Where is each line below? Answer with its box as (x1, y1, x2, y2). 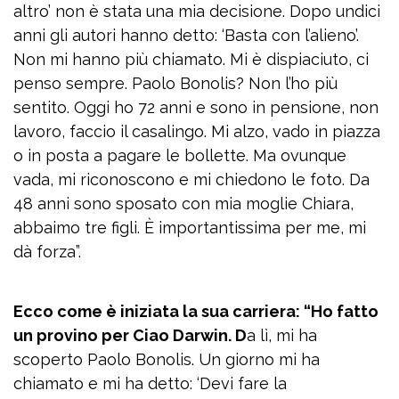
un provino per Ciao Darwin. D (13, 326, 247, 346)
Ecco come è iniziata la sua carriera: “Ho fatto (13, 302, 379, 322)
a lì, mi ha (247, 326, 317, 346)
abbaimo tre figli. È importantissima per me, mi (13, 218, 366, 238)
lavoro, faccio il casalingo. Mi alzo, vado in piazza (13, 122, 380, 142)
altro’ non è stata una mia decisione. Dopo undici (13, 2, 380, 21)
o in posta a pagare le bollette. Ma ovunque (13, 146, 346, 166)
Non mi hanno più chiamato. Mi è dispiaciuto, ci (13, 50, 369, 69)
